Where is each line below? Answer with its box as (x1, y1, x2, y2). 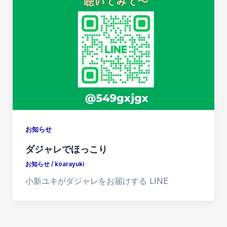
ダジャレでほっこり (25, 142, 107, 155)
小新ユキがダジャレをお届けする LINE (25, 176, 168, 186)
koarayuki (54, 160, 84, 168)
